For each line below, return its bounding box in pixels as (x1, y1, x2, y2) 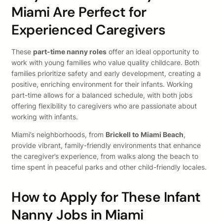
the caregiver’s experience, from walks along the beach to (11, 152, 198, 161)
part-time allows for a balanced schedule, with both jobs (11, 91, 192, 100)
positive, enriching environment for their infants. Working (11, 80, 193, 89)
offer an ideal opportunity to (107, 47, 199, 56)
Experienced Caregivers (11, 21, 165, 39)
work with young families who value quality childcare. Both (11, 58, 199, 67)
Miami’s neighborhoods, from (11, 130, 106, 139)
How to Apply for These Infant (11, 188, 201, 207)
